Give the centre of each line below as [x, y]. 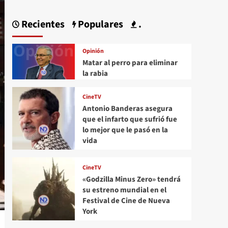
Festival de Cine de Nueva [126, 201]
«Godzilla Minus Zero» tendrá [131, 179]
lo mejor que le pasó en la [125, 130]
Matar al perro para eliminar [130, 63]
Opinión [93, 51]
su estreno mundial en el [124, 190]
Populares [99, 25]
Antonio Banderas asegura [127, 109]
